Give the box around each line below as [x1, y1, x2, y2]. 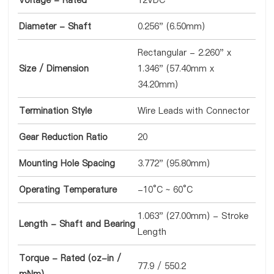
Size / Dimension [19, 62, 89, 75]
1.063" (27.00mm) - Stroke [138, 210, 249, 222]
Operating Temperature [19, 183, 117, 196]
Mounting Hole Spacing [19, 157, 116, 169]
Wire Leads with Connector [138, 105, 250, 117]
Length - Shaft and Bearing [19, 218, 136, 230]
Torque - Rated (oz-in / [19, 252, 122, 264]
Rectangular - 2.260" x [138, 46, 232, 59]
